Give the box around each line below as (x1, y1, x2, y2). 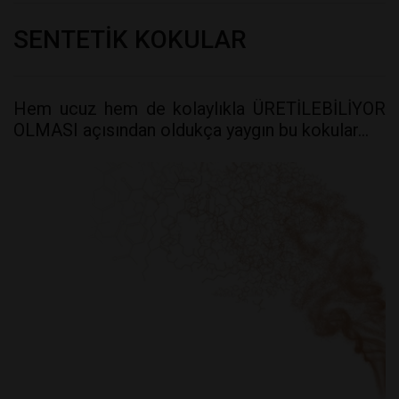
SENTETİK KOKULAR (13, 24, 247, 54)
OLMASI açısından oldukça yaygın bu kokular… (13, 118, 369, 141)
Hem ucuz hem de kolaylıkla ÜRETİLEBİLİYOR (13, 97, 386, 119)
